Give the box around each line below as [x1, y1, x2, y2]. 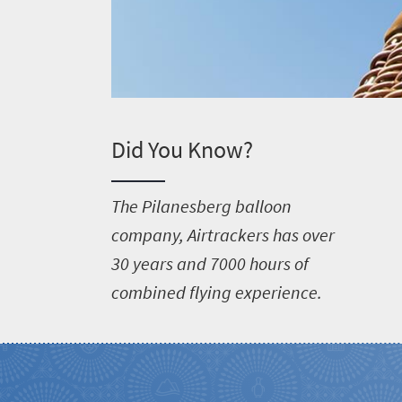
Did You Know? [110, 134, 253, 164]
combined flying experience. [110, 280, 322, 303]
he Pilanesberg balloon [119, 194, 292, 217]
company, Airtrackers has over [110, 223, 335, 246]
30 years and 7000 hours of [110, 251, 309, 275]
